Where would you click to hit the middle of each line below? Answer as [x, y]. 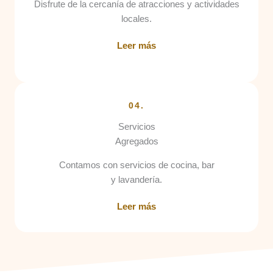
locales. [136, 19]
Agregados [136, 141]
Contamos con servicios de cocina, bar [136, 165]
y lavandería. [136, 180]
